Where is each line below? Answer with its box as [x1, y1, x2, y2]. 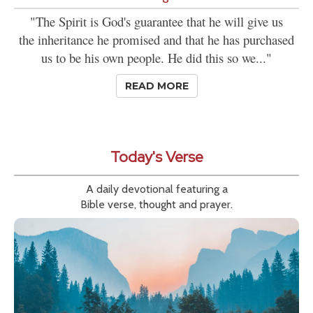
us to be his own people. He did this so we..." [41, 49, 272, 67]
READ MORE [124, 80, 189, 93]
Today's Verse [110, 147, 203, 168]
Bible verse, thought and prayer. [80, 198, 233, 212]
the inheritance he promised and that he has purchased [19, 31, 294, 49]
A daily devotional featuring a [85, 182, 228, 196]
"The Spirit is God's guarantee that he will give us [30, 13, 283, 31]
